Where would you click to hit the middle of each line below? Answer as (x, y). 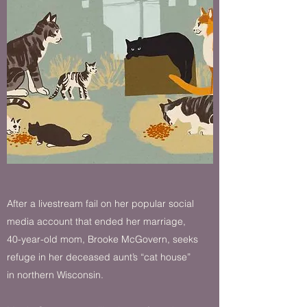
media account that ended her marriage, (96, 221)
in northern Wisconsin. (55, 275)
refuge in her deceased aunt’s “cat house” (99, 257)
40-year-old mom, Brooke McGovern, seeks (102, 239)
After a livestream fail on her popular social (100, 204)
